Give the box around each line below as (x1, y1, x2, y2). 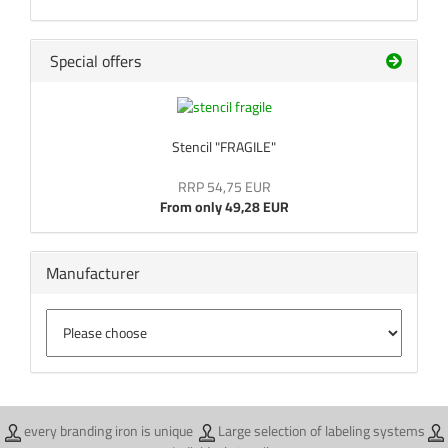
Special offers (46, 46, 141, 76)
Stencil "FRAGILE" (172, 134, 276, 160)
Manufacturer (46, 258, 140, 288)
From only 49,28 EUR (159, 194, 289, 220)
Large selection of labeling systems (214, 418, 428, 444)
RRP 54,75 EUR (177, 174, 271, 200)
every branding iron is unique (20, 418, 199, 444)
